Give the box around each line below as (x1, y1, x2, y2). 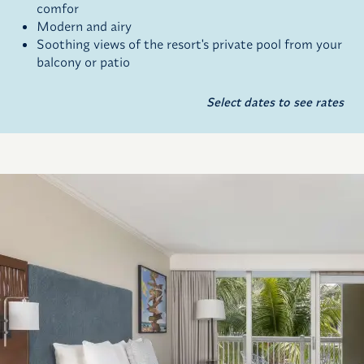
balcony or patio (37, 54, 130, 71)
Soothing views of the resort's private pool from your (37, 36, 342, 53)
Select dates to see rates (206, 94, 344, 110)
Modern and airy (37, 18, 132, 35)
